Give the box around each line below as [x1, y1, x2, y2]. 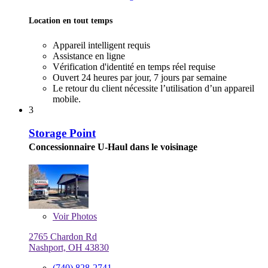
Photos [69, 211, 97, 221]
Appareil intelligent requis [53, 40, 150, 51]
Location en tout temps [29, 16, 112, 26]
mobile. [53, 94, 81, 105]
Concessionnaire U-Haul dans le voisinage [29, 142, 197, 153]
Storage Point [29, 127, 96, 140]
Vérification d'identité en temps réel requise [53, 62, 215, 72]
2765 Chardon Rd [29, 231, 97, 242]
